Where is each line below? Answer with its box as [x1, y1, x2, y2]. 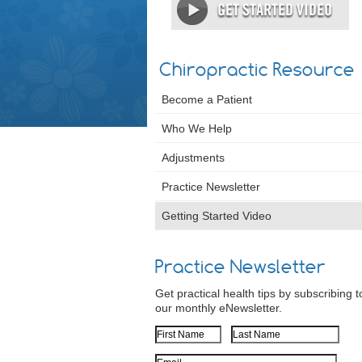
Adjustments [162, 151, 225, 164]
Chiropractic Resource [159, 58, 355, 81]
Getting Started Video [162, 209, 271, 222]
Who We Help [162, 122, 232, 135]
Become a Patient [162, 93, 252, 106]
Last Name [230, 326, 287, 339]
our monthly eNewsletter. [155, 301, 282, 314]
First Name [155, 326, 212, 339]
